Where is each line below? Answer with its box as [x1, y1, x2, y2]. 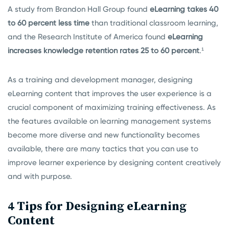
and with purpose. [8, 172, 72, 181]
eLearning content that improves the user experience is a [8, 89, 212, 98]
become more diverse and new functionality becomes [8, 130, 200, 140]
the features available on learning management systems [8, 117, 211, 126]
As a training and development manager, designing [8, 75, 193, 84]
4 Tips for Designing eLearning [8, 197, 187, 214]
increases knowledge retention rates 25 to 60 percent [8, 46, 199, 55]
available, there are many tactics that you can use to [8, 144, 198, 153]
